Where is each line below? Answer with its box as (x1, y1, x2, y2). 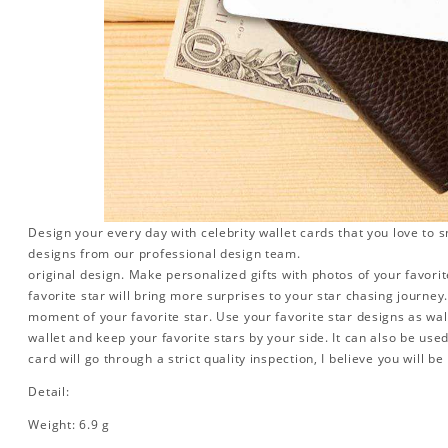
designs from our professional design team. (28, 245, 301, 263)
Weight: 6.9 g (28, 416, 110, 434)
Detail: (28, 383, 70, 401)
